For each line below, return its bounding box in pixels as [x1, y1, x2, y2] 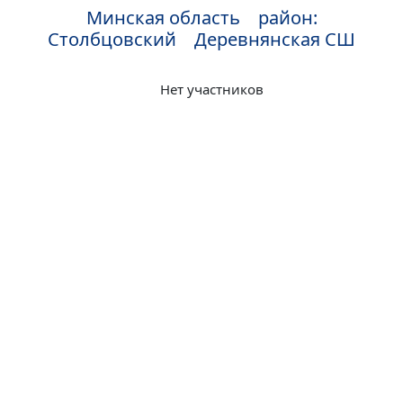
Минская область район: [85, 5, 318, 30]
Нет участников [159, 80, 264, 98]
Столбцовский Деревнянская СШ [48, 27, 355, 51]
